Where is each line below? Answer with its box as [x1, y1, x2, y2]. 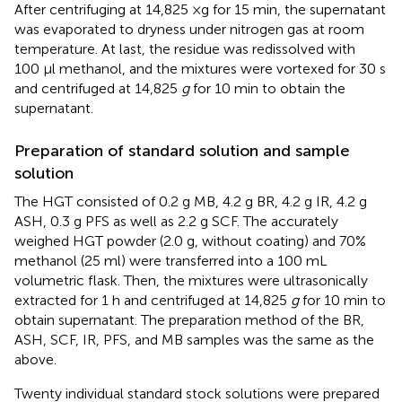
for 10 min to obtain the [189, 79, 345, 97]
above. [14, 350, 57, 368]
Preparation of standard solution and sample [14, 140, 350, 161]
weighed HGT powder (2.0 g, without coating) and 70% [14, 232, 366, 249]
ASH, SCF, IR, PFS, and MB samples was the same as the [14, 330, 374, 348]
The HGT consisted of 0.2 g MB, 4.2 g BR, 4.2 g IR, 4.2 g [14, 192, 367, 210]
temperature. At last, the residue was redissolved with [14, 39, 355, 57]
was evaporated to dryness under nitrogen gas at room [14, 20, 364, 38]
